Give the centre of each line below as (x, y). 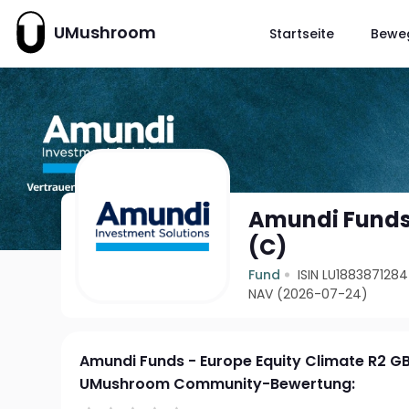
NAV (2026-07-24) (309, 294)
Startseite (301, 33)
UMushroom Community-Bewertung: (218, 384)
